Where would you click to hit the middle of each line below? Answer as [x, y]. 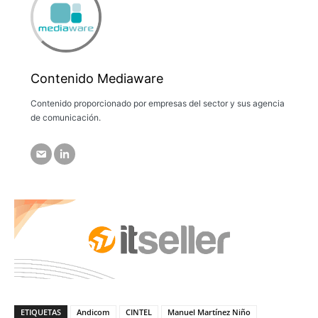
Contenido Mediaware [97, 79]
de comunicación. [65, 118]
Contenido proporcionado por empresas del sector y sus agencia [157, 104]
